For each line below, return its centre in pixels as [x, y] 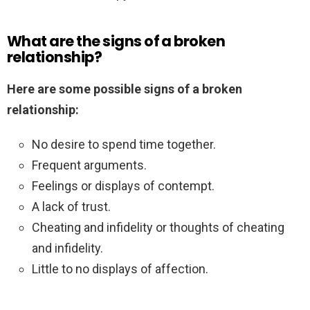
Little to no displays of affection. [120, 269]
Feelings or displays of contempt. [123, 186]
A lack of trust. [71, 207]
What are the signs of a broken [116, 42]
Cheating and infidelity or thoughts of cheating [158, 228]
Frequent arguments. [89, 165]
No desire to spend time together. [124, 145]
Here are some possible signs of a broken [125, 89]
